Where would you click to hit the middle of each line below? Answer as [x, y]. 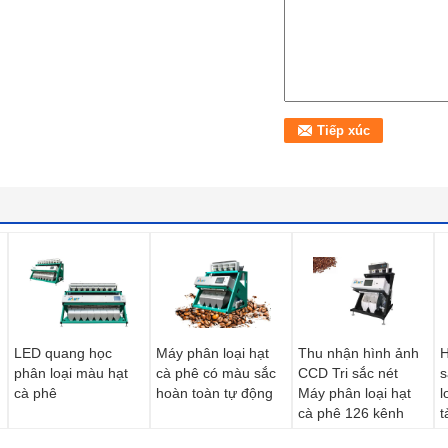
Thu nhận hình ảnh [358, 353]
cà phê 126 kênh [351, 413]
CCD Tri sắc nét [348, 373]
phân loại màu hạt [71, 373]
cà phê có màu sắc [216, 373]
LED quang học [63, 353]
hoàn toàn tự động [214, 393]
